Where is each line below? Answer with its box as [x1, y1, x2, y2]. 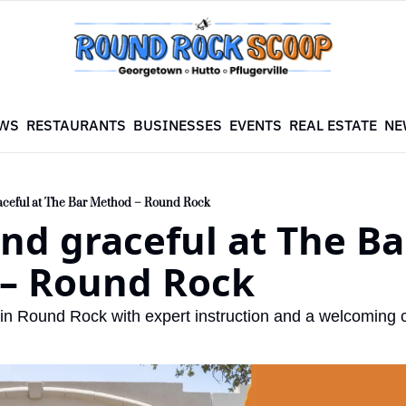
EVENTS [229, 116, 283, 134]
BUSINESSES [133, 116, 223, 134]
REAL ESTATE [289, 116, 378, 134]
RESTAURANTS [26, 116, 127, 134]
